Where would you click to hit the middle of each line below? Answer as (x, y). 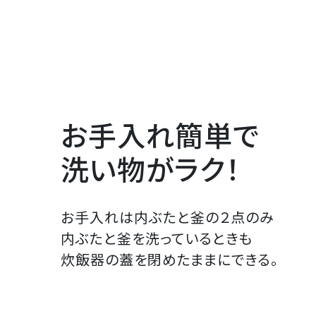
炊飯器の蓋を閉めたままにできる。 (169, 260)
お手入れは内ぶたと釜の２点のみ (167, 217)
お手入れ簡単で (160, 135)
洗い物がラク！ (150, 169)
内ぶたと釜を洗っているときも (156, 238)
